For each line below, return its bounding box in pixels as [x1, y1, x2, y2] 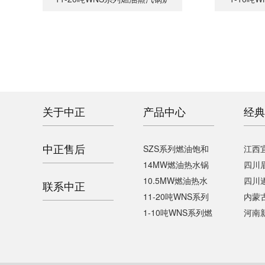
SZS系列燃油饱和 [143, 143, 209, 154]
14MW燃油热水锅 [143, 159, 209, 170]
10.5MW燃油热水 [143, 174, 208, 186]
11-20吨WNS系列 [143, 190, 209, 202]
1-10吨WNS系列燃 [143, 206, 212, 218]
